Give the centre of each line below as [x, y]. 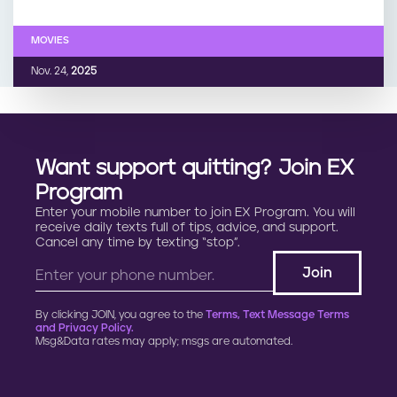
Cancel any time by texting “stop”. [138, 243]
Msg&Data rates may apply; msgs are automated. [164, 342]
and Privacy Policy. [85, 329]
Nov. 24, [50, 72]
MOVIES [50, 41]
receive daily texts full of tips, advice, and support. [187, 228]
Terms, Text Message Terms [277, 315]
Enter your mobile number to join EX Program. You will [195, 213]
